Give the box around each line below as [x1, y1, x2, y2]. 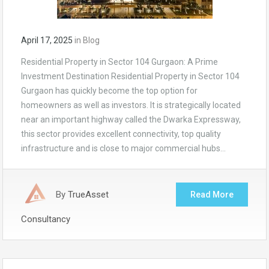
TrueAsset [68, 189, 109, 200]
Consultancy [21, 213, 70, 225]
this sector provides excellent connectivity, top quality [21, 128, 221, 139]
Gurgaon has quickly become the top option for [21, 85, 198, 95]
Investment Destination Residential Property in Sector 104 [21, 71, 240, 81]
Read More [190, 189, 234, 199]
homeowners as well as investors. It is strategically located [21, 100, 241, 110]
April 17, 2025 [21, 35, 73, 45]
